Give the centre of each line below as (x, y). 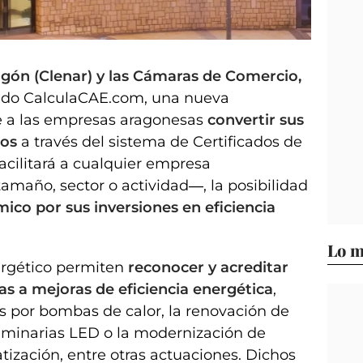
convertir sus (256, 120)
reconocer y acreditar (208, 268)
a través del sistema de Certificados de (162, 142)
